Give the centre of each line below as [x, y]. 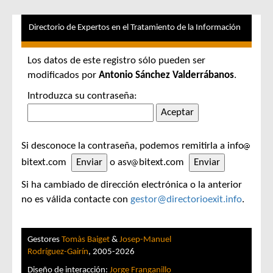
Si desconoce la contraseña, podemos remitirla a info [133, 146]
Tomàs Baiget [86, 240]
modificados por [63, 75]
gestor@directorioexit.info [186, 200]
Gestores [44, 240]
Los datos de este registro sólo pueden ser [116, 61]
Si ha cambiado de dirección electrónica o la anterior [132, 185]
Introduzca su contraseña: [82, 96]
